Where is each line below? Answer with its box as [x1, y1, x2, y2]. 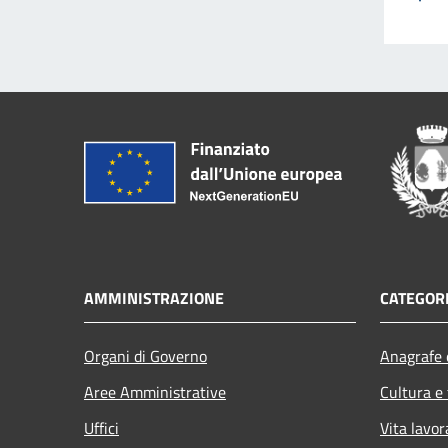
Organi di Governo [84, 343, 207, 368]
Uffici [84, 415, 119, 440]
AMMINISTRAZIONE [84, 285, 224, 310]
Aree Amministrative [84, 379, 226, 404]
